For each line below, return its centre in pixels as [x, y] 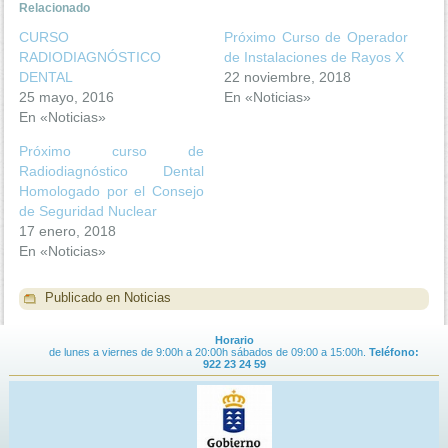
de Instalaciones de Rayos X [314, 56]
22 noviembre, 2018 [287, 76]
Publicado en [83, 298]
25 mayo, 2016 [67, 96]
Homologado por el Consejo [111, 190]
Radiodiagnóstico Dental [111, 170]
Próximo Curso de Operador [316, 36]
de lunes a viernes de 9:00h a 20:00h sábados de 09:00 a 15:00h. [207, 351]
